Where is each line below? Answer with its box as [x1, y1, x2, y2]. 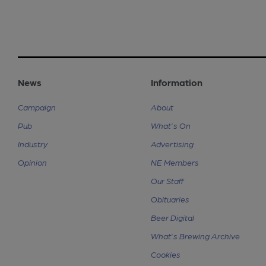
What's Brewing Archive [151, 231, 240, 241]
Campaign [18, 102, 56, 112]
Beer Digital [151, 213, 194, 223]
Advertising [151, 139, 194, 149]
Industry [18, 139, 47, 149]
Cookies [151, 249, 180, 259]
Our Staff [151, 176, 183, 186]
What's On [151, 121, 191, 131]
